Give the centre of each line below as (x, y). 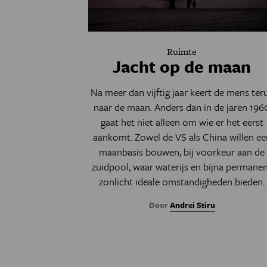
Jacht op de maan (182, 66)
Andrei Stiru (192, 205)
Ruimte (182, 52)
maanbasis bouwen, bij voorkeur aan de (182, 152)
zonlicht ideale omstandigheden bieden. (182, 181)
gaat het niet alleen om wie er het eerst (182, 122)
